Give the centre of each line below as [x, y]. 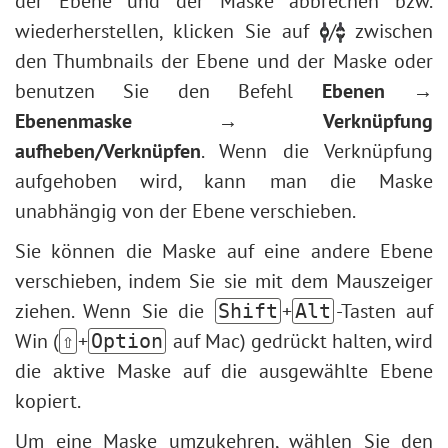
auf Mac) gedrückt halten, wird [300, 341]
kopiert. [48, 401]
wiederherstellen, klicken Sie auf [167, 31]
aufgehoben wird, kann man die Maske [224, 181]
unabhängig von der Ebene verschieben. [185, 211]
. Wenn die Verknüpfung [317, 151]
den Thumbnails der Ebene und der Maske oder [224, 61]
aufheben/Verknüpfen [108, 151]
